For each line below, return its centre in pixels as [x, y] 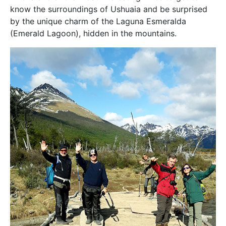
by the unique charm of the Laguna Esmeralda [98, 21]
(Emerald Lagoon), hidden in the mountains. [93, 33]
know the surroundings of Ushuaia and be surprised [109, 9]
